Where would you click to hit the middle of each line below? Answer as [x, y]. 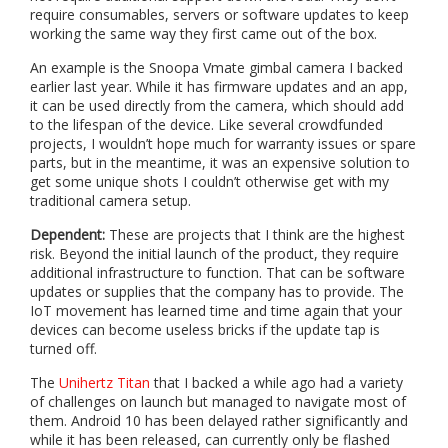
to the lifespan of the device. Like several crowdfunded [206, 125]
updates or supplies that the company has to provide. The [217, 292]
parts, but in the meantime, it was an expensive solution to [220, 163]
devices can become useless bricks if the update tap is [205, 330]
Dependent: [67, 235]
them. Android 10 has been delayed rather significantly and [219, 421]
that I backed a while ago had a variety [276, 383]
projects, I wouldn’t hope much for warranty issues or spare [223, 144]
